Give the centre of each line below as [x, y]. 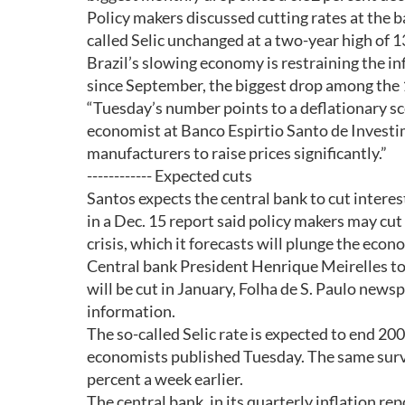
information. [131, 311]
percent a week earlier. [165, 379]
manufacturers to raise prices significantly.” [237, 153]
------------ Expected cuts [170, 175]
